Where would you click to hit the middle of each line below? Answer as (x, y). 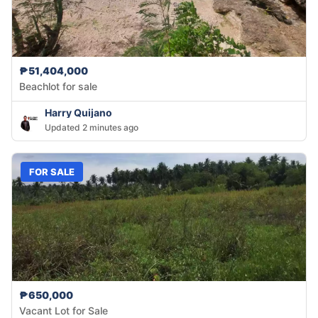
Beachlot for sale (58, 87)
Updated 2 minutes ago (92, 128)
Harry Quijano (78, 113)
